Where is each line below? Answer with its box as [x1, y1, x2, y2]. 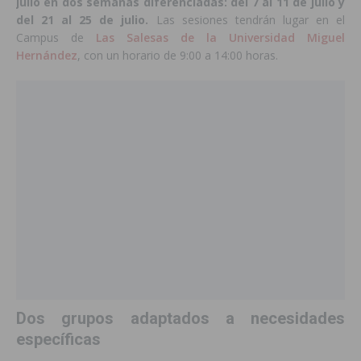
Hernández [16, 48, 77, 64]
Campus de [16, 30, 84, 46]
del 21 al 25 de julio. [16, 12, 149, 28]
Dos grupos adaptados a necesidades [16, 309, 345, 329]
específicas [16, 330, 101, 350]
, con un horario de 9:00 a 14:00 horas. [77, 48, 278, 64]
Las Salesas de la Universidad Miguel [84, 30, 345, 46]
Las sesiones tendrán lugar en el [148, 12, 346, 28]
